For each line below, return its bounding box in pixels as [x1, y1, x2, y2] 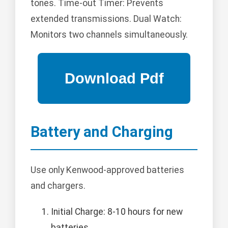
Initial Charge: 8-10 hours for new [51, 207, 183, 217]
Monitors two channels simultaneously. [31, 30, 188, 40]
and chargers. [31, 181, 85, 191]
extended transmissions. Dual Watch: [31, 14, 182, 24]
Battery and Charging [31, 123, 173, 141]
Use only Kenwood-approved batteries [31, 165, 184, 176]
